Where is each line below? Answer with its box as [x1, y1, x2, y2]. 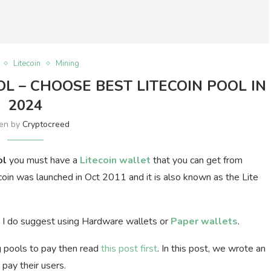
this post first [101, 241, 157, 255]
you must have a [7, 153, 80, 167]
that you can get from [151, 153, 243, 167]
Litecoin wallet [80, 153, 151, 167]
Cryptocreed [22, 118, 70, 130]
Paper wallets [171, 214, 238, 228]
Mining [55, 57, 79, 69]
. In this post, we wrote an [157, 241, 266, 255]
